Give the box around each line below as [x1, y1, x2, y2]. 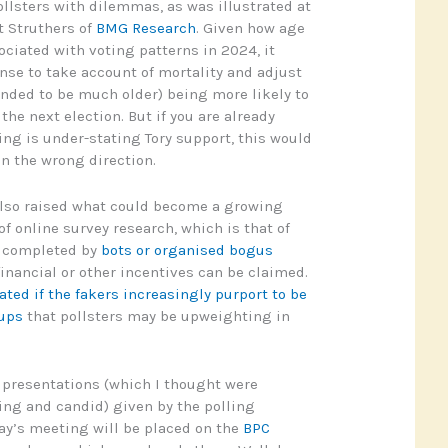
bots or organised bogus [100, 240, 273, 259]
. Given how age [195, 18, 305, 37]
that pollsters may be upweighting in [22, 306, 290, 325]
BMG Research [95, 18, 196, 37]
